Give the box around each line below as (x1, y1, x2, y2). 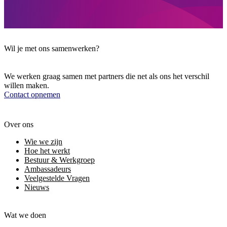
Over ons (4, 120, 33, 129)
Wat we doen (4, 211, 46, 220)
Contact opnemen (4, 90, 60, 99)
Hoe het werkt (24, 146, 70, 156)
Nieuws (24, 183, 49, 192)
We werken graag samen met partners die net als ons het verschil (4, 71, 209, 81)
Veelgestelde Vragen (24, 174, 90, 183)
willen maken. (4, 81, 49, 90)
